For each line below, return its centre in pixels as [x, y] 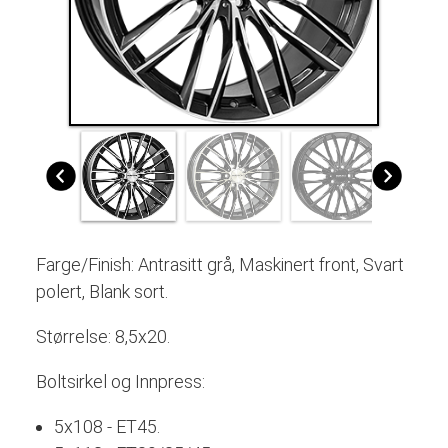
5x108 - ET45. [106, 426]
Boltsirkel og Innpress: [120, 381]
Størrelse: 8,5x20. [104, 336]
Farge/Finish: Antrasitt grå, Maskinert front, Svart [219, 264]
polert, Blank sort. [103, 291]
